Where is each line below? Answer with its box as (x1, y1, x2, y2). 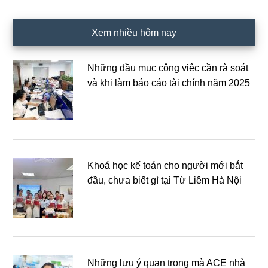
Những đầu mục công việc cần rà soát (87, 62, 249, 73)
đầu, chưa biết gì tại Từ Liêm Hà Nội (87, 175, 242, 185)
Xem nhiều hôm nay (92, 27, 176, 38)
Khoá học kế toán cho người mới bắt (87, 160, 243, 170)
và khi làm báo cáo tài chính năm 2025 (87, 77, 251, 88)
